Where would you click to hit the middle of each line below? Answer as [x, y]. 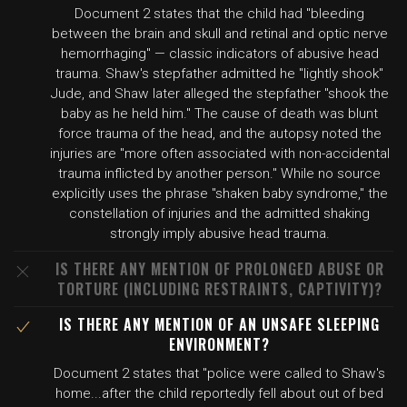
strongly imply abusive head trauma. [219, 233]
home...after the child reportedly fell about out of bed [219, 393]
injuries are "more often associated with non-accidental [219, 154]
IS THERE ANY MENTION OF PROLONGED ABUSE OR [219, 269]
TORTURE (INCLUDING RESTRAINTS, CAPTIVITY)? [219, 289]
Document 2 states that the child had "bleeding [219, 14]
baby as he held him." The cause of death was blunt [219, 114]
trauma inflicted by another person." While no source [219, 174]
